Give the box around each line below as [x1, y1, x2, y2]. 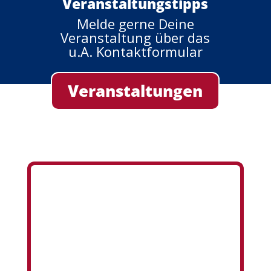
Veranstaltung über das [60, 28, 211, 47]
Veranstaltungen [68, 80, 203, 102]
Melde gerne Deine [76, 14, 194, 33]
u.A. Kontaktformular [68, 42, 203, 60]
